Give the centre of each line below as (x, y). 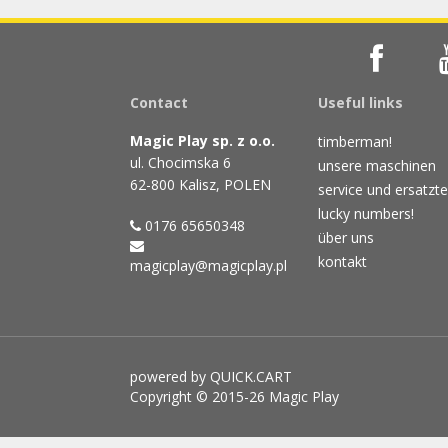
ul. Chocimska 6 (180, 162)
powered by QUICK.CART (211, 376)
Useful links (360, 102)
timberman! (354, 141)
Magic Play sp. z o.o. (202, 140)
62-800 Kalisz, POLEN (200, 184)
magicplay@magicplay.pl (208, 265)
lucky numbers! (365, 213)
